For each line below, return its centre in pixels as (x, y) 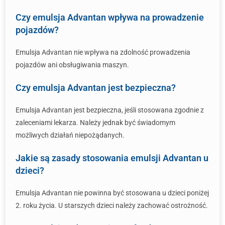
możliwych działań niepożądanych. (70, 135)
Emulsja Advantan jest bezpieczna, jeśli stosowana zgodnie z (110, 110)
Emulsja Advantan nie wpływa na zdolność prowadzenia (103, 52)
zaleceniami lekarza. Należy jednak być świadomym (95, 123)
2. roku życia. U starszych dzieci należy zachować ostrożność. (112, 205)
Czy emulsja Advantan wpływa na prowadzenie (110, 17)
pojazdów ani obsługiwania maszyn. (72, 65)
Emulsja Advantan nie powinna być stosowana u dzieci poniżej (112, 193)
